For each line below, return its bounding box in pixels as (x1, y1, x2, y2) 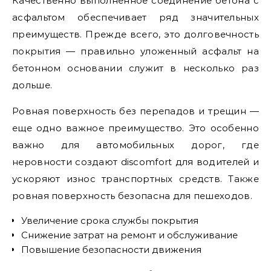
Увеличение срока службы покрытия (21, 215, 198, 226)
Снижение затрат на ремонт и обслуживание (21, 229, 238, 241)
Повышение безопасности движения (21, 244, 201, 255)
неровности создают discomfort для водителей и (12, 156, 259, 168)
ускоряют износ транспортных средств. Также (12, 173, 259, 184)
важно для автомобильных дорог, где (12, 139, 259, 151)
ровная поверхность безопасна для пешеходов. (12, 190, 252, 201)
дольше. (12, 79, 53, 91)
